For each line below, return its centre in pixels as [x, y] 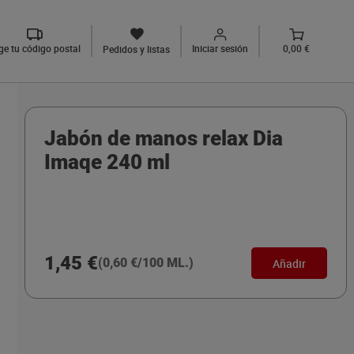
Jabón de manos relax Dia [163, 138]
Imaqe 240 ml [107, 162]
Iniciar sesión [220, 48]
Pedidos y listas [136, 49]
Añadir [289, 263]
